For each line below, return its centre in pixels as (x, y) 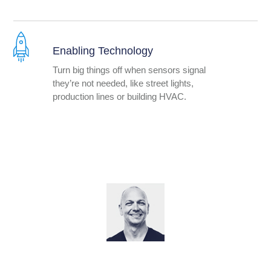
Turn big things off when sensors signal (129, 70)
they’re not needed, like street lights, (123, 83)
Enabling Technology (103, 51)
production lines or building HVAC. (120, 96)
